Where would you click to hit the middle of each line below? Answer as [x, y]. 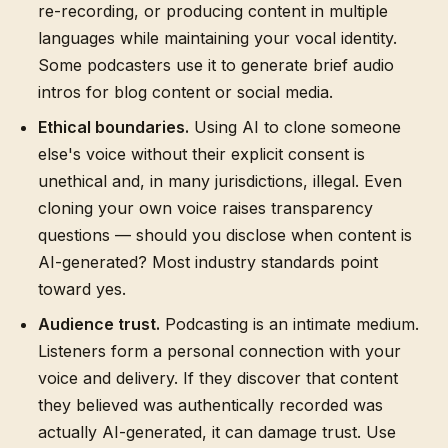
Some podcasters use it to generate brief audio [216, 65]
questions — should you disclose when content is [225, 235]
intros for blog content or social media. [185, 92]
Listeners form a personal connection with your [219, 351]
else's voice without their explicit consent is [201, 154]
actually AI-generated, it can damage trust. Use [217, 432]
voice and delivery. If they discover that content [218, 378]
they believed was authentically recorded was [210, 405]
